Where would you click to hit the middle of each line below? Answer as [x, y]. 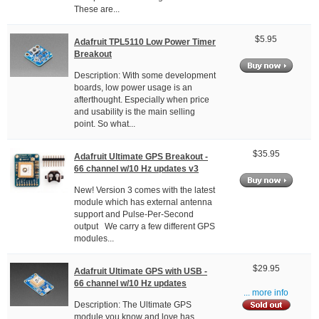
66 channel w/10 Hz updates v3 [136, 168]
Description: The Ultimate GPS [133, 305]
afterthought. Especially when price [142, 100]
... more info [266, 293]
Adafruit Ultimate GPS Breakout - [141, 156]
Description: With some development [145, 76]
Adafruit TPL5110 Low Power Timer [145, 42]
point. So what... [105, 124]
